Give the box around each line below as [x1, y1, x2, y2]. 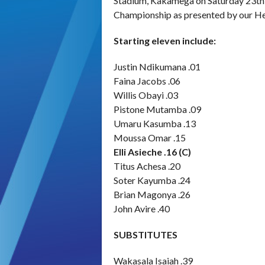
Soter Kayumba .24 [114, 174, 190, 186]
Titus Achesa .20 [114, 160, 180, 172]
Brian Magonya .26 [114, 188, 190, 200]
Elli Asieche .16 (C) [114, 146, 191, 157]
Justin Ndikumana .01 [114, 60, 202, 72]
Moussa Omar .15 [114, 131, 186, 143]
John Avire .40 [114, 202, 170, 214]
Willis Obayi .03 [114, 89, 180, 101]
